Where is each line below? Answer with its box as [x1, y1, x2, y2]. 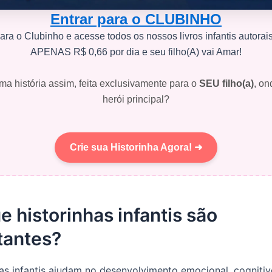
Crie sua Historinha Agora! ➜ [70, 141, 202, 152]
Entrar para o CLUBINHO [50, 11, 222, 28]
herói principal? [103, 94, 169, 105]
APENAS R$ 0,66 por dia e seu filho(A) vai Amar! [30, 47, 242, 58]
